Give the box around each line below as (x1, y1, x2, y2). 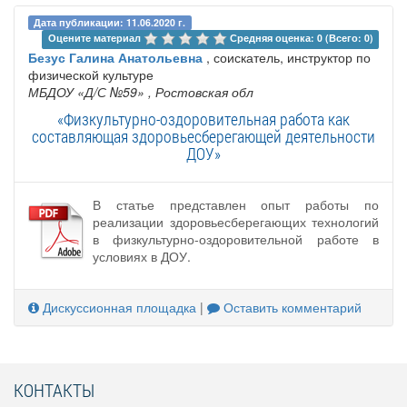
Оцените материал (47, 30, 144, 45)
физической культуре (28, 65, 154, 84)
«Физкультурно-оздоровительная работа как (57, 107, 350, 130)
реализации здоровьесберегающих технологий (93, 212, 379, 231)
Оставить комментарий (220, 297, 362, 316)
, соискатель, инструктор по (203, 47, 371, 66)
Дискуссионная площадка (39, 297, 196, 316)
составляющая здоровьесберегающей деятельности (32, 124, 375, 147)
